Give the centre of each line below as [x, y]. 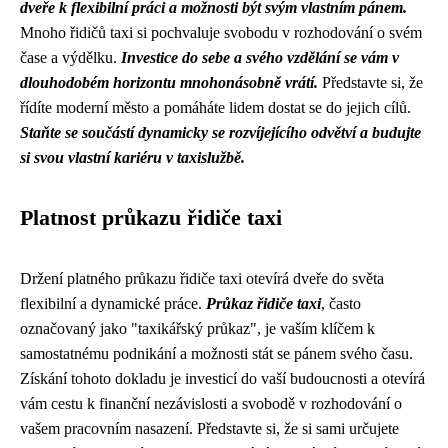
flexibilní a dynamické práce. [113, 303]
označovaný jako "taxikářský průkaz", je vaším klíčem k [197, 328]
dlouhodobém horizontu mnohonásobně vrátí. [169, 82]
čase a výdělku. [70, 57]
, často [341, 303]
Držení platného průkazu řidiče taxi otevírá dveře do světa [202, 278]
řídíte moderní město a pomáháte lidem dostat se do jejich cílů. [215, 107]
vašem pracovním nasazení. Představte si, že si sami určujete [209, 428]
